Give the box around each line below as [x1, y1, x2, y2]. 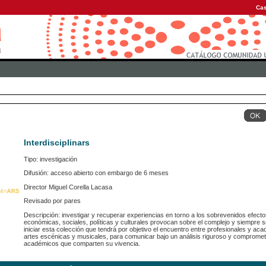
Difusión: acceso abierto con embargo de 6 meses [24, 169, 169, 177]
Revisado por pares [24, 197, 81, 205]
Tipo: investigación [24, 156, 77, 163]
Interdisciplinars [24, 138, 90, 148]
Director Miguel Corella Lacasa [24, 183, 112, 191]
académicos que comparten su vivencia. [24, 239, 140, 247]
